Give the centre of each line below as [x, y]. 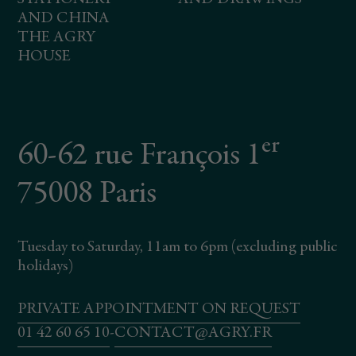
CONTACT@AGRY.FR [193, 333]
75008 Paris [87, 195]
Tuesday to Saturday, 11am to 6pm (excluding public [178, 248]
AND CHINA [64, 19]
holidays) [46, 267]
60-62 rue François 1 [140, 157]
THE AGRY [57, 38]
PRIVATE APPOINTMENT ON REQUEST [159, 310]
